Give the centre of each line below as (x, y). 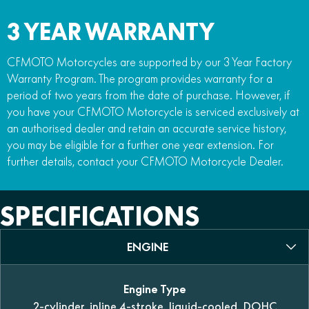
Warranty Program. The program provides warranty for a (140, 78)
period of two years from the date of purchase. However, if (149, 95)
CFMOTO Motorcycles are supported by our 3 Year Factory (149, 62)
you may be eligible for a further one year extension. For (140, 144)
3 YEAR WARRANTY (111, 31)
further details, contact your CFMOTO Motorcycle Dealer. (145, 161)
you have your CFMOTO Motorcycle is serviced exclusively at (153, 111)
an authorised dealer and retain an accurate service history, (147, 128)
